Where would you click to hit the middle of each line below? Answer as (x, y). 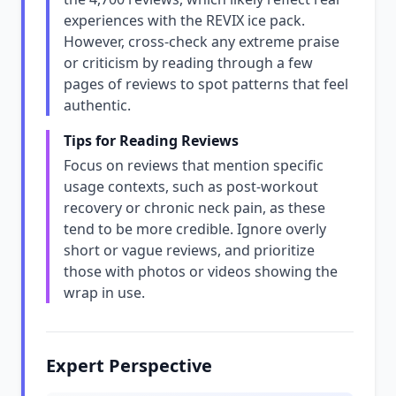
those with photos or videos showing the (201, 271)
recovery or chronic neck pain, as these (194, 208)
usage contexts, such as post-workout (191, 187)
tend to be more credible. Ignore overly (195, 229)
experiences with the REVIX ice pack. (184, 20)
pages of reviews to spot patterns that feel (206, 84)
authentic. (97, 105)
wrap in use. (104, 293)
